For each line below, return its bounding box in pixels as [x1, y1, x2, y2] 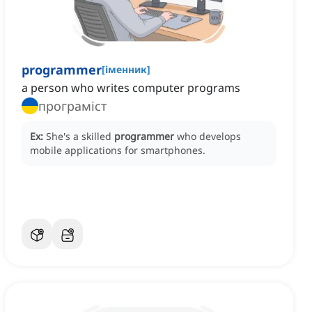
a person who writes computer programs [22, 80, 240, 96]
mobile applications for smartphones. [30, 143, 205, 157]
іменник [105, 63, 147, 77]
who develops [177, 130, 241, 143]
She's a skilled [46, 130, 114, 143]
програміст [38, 97, 107, 115]
